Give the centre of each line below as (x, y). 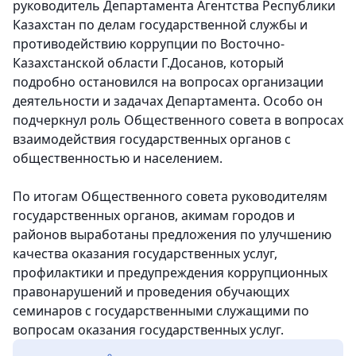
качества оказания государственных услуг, (145, 254)
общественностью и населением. (118, 159)
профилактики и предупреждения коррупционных (170, 273)
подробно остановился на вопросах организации (168, 82)
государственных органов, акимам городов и (154, 216)
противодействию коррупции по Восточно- (149, 44)
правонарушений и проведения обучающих (151, 292)
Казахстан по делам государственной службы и (160, 25)
